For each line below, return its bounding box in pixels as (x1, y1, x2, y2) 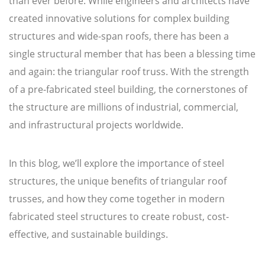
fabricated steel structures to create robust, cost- (9, 210, 229, 224)
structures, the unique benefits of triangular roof (9, 174, 227, 188)
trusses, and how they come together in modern (9, 192, 225, 206)
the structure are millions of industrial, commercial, (9, 101, 238, 114)
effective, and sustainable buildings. (9, 228, 168, 241)
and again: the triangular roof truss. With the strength (9, 65, 249, 79)
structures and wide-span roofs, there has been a (9, 30, 229, 43)
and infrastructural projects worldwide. (9, 118, 183, 132)
